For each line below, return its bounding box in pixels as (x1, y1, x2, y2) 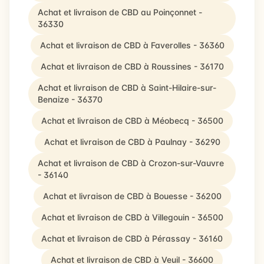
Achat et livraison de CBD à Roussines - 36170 (40, 61, 224, 71)
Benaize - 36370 (38, 94, 103, 104)
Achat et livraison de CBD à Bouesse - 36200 (42, 191, 222, 201)
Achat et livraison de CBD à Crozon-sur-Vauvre (38, 158, 224, 168)
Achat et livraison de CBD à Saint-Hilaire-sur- (38, 82, 216, 93)
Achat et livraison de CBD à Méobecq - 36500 (41, 115, 223, 126)
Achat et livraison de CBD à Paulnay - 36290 (44, 137, 220, 147)
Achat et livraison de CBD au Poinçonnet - (38, 7, 202, 17)
